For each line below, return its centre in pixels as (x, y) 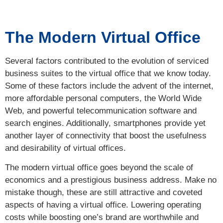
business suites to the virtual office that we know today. (108, 73)
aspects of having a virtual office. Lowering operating (103, 205)
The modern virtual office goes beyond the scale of (99, 167)
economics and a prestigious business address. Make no (111, 180)
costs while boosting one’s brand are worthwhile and (102, 217)
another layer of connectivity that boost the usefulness (106, 135)
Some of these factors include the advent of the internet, (109, 86)
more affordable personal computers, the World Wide (103, 98)
